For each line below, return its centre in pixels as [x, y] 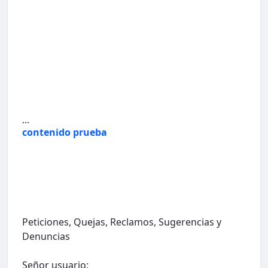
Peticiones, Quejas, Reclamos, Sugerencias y [122, 222]
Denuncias [46, 236]
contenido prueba [65, 132]
